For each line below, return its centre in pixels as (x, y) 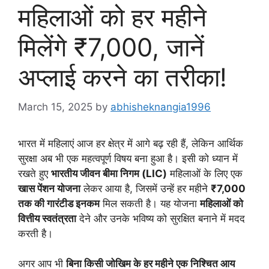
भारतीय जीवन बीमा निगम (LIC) (109, 173)
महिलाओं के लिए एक (205, 173)
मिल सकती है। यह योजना (150, 203)
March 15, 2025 (55, 107)
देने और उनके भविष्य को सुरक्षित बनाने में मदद (161, 218)
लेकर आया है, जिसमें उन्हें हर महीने (146, 188)
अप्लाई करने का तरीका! (122, 77)
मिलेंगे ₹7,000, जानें (111, 47)
